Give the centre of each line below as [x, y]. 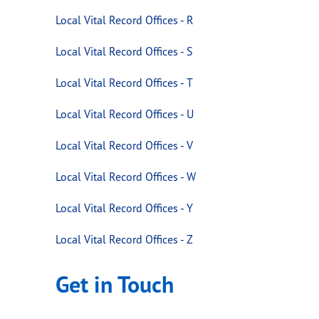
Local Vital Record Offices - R [124, 20]
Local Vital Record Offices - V [124, 145]
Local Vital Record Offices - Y [124, 208]
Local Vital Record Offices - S [124, 51]
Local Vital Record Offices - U [124, 114]
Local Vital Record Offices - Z [124, 239]
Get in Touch [114, 284]
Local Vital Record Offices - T [124, 82]
